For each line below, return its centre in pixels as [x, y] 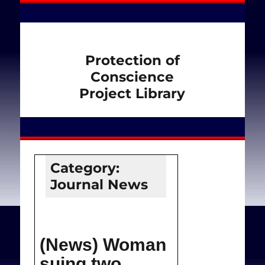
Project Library [132, 93]
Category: [85, 168]
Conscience [132, 77]
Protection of [132, 60]
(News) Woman [103, 244]
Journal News [99, 184]
